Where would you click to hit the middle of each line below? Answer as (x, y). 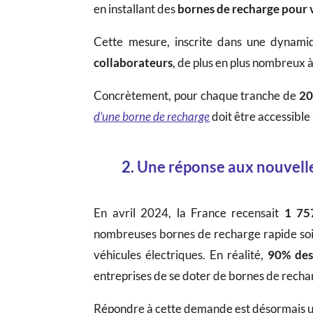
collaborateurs (133, 62)
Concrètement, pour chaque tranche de (196, 95)
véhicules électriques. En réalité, (181, 254)
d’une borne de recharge (152, 116)
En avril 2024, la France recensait (189, 212)
